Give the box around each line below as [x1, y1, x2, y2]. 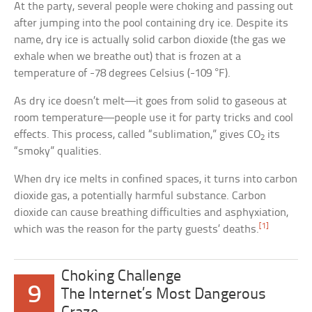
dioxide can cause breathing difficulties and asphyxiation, [14, 207, 289, 219]
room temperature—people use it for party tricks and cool [14, 112, 294, 125]
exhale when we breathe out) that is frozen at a [14, 51, 242, 63]
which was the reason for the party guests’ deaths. [14, 224, 260, 236]
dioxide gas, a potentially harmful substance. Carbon [14, 190, 267, 203]
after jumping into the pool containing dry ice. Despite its [14, 17, 289, 30]
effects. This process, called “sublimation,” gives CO [14, 129, 261, 141]
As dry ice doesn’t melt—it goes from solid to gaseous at [14, 95, 288, 108]
